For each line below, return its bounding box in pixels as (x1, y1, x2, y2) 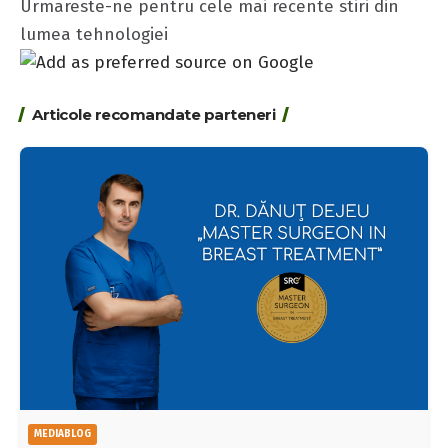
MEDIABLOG (34, 427, 91, 440)
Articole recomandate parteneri (32, 105, 275, 125)
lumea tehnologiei (20, 23, 168, 45)
